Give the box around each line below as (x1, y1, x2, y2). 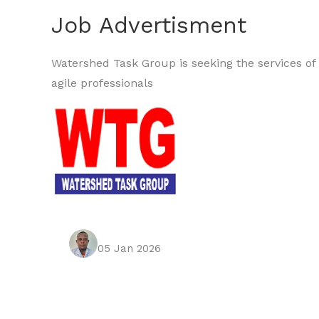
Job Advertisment (51, 11, 246, 38)
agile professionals (51, 75, 153, 90)
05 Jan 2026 (98, 242, 161, 256)
